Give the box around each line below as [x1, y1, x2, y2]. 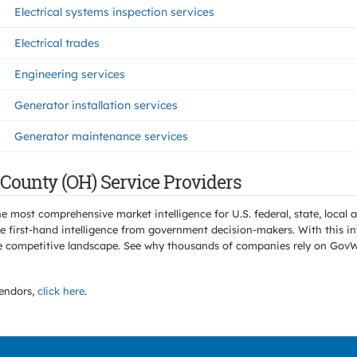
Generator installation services [14, 98, 178, 112]
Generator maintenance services [14, 129, 188, 143]
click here [37, 284, 84, 297]
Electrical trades [14, 36, 100, 50]
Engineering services [14, 67, 125, 81]
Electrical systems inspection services [14, 5, 214, 19]
